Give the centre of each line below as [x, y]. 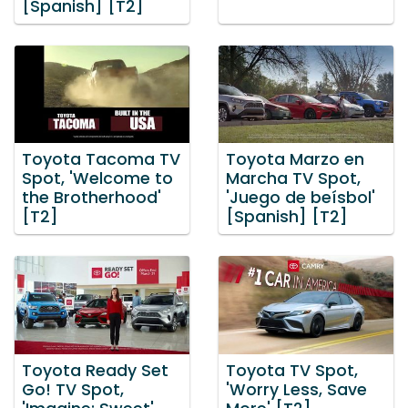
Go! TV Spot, [73, 389]
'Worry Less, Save [296, 389]
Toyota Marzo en [295, 160]
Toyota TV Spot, [292, 370]
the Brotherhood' [92, 198]
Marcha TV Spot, [293, 179]
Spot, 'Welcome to [97, 179]
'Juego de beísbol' [301, 198]
